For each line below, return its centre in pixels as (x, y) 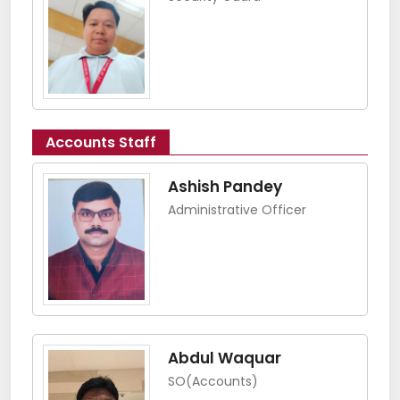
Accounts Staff (101, 142)
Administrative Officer (237, 209)
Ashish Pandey (225, 186)
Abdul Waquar (225, 358)
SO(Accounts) (213, 382)
